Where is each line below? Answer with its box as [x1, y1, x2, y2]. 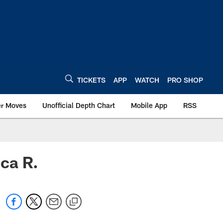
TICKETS [77, 75, 106, 84]
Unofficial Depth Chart [42, 101, 115, 110]
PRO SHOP [167, 75, 203, 84]
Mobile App [131, 101, 167, 110]
